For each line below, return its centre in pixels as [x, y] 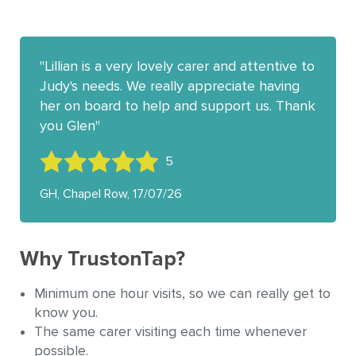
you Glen [68, 125]
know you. [66, 312]
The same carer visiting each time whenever [170, 331]
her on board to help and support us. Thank [178, 105]
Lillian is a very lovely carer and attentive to [180, 66]
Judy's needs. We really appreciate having [170, 85]
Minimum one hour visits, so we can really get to [182, 293]
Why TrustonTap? [103, 259]
